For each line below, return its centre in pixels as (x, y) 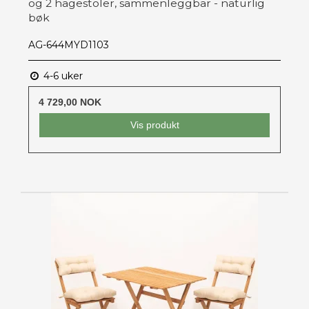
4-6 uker (62, 76)
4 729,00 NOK (70, 102)
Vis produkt (154, 124)
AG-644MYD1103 (69, 44)
